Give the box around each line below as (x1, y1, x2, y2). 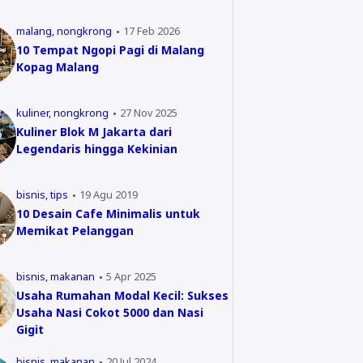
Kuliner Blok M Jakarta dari (16, 124, 172, 139)
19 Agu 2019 (79, 187, 138, 202)
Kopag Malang (16, 59, 99, 75)
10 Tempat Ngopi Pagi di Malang (16, 42, 204, 58)
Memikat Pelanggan (16, 223, 134, 238)
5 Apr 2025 (105, 269, 156, 284)
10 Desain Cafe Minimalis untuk (16, 206, 200, 221)
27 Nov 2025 (119, 105, 177, 120)
